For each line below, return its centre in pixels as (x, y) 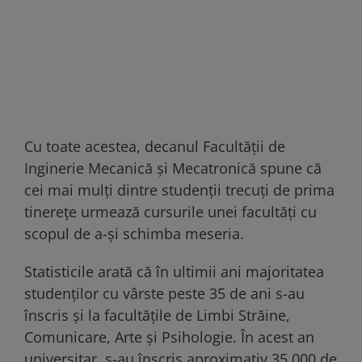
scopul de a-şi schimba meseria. (134, 233)
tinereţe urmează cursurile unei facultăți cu (170, 211)
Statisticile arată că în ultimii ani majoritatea (174, 271)
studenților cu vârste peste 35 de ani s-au (164, 293)
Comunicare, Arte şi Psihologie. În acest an (169, 337)
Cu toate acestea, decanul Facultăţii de (155, 146)
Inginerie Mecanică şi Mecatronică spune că (173, 168)
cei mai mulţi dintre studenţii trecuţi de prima (179, 189)
